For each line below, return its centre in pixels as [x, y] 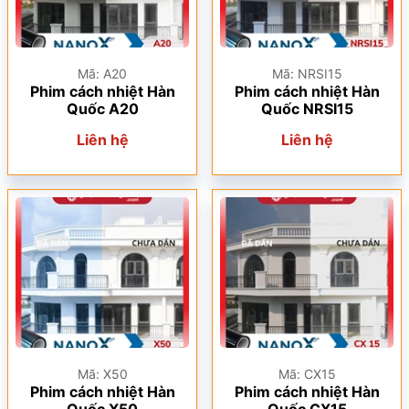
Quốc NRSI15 [307, 109]
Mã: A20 [102, 73]
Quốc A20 [102, 109]
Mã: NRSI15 [307, 73]
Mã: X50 [102, 374]
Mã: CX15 [307, 374]
